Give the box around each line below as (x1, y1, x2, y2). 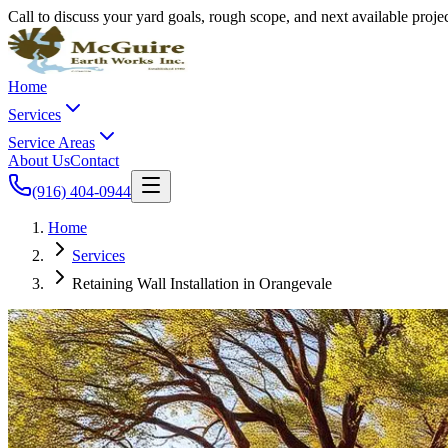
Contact (70, 152, 119, 169)
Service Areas (8, 134, 95, 151)
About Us (8, 152, 70, 169)
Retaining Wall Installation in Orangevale (72, 275, 332, 292)
